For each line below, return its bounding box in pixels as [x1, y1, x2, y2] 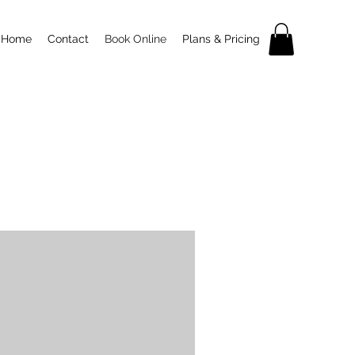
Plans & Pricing [182, 32, 260, 45]
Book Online [105, 32, 166, 45]
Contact [48, 32, 89, 45]
